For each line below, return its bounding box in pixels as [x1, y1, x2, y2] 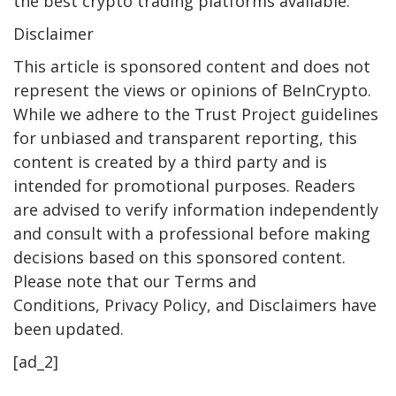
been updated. [13, 318, 124, 340]
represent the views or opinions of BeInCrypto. [13, 80, 371, 102]
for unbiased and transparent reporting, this [13, 127, 357, 149]
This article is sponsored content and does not [13, 56, 370, 78]
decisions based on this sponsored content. [13, 247, 346, 269]
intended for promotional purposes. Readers [13, 175, 355, 197]
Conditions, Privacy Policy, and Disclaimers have [13, 294, 377, 316]
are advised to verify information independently [13, 199, 378, 221]
